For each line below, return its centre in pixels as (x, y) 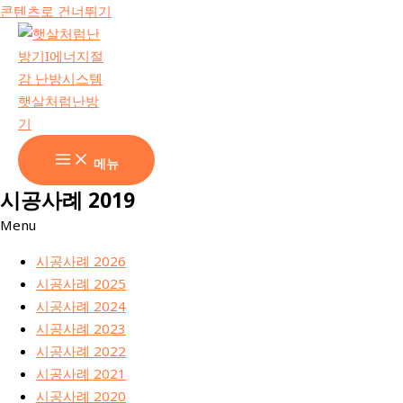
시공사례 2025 (81, 283)
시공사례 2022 (81, 351)
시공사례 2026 (81, 261)
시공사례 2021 (81, 373)
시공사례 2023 (81, 328)
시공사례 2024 (81, 306)
